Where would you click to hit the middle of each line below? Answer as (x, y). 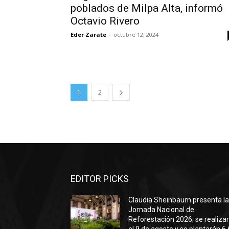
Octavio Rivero (105, 21)
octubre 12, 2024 (136, 35)
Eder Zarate (88, 35)
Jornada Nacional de (162, 210)
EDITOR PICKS (100, 179)
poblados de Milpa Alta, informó (147, 8)
